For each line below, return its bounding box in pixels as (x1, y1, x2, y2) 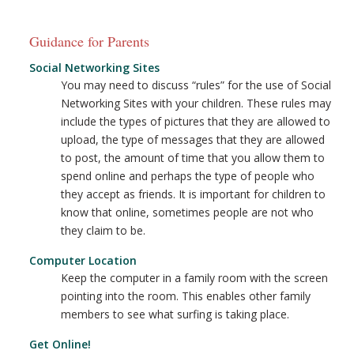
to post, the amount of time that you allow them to (61, 150, 326, 165)
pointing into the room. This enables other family (61, 288, 311, 303)
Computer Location (29, 253, 137, 268)
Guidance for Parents (29, 32, 150, 51)
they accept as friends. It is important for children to (61, 186, 326, 201)
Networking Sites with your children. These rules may (61, 96, 332, 111)
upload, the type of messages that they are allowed (61, 132, 326, 147)
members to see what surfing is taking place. (61, 307, 290, 322)
